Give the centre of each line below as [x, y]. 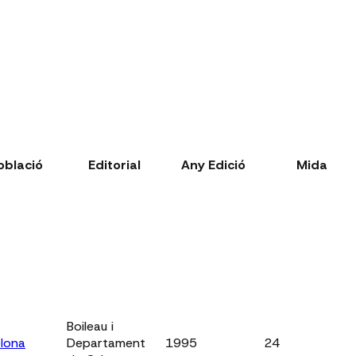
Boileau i [90, 326]
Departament [106, 342]
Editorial [114, 164]
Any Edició [213, 164]
